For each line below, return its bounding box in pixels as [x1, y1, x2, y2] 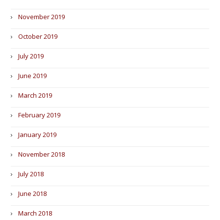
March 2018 [18, 209, 53, 218]
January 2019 [18, 130, 57, 139]
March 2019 [18, 91, 53, 100]
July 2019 [18, 52, 44, 60]
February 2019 [18, 110, 61, 119]
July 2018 [18, 169, 44, 178]
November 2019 [18, 12, 65, 21]
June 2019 [18, 71, 47, 80]
